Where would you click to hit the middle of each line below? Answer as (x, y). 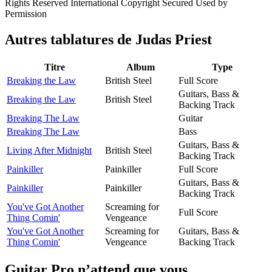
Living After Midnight (49, 150)
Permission (26, 14)
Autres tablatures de (70, 40)
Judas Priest (174, 40)
